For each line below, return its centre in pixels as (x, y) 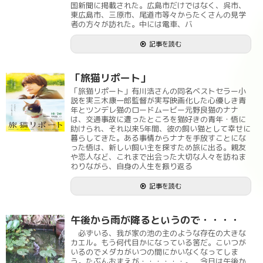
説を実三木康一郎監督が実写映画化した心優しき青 (158, 100)
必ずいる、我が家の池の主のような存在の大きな (158, 233)
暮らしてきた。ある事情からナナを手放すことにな (158, 138)
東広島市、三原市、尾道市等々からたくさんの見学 (158, 15)
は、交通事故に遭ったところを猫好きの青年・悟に (158, 119)
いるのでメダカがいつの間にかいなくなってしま (154, 252)
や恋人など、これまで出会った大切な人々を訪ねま (158, 157)
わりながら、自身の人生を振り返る (131, 166)
